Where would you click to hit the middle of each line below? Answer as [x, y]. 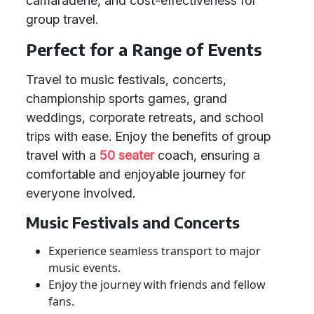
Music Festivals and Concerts [133, 223]
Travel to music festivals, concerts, [126, 80]
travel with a [63, 155]
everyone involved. [81, 193]
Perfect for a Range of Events [144, 49]
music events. [84, 268]
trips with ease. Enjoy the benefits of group [148, 136]
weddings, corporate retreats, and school [145, 117]
